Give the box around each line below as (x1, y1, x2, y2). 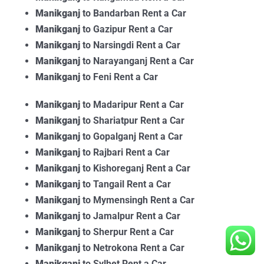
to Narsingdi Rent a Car (82, 39, 180, 51)
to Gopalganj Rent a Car (82, 130, 183, 142)
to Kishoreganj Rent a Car (82, 162, 190, 174)
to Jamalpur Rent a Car (82, 210, 180, 222)
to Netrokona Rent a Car (82, 242, 184, 253)
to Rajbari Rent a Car (82, 146, 170, 158)
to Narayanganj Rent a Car (82, 55, 194, 67)
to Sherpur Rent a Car (82, 226, 174, 237)
